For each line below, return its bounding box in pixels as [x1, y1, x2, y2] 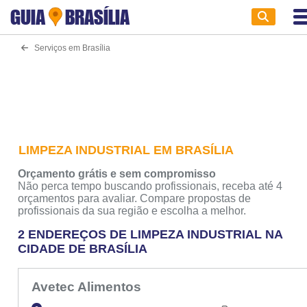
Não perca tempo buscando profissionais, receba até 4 [18, 180, 283, 192]
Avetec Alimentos [31, 279, 145, 295]
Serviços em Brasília [27, 43, 110, 52]
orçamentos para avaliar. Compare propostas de [18, 193, 251, 204]
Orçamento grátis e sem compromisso [18, 168, 217, 180]
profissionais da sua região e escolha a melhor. [18, 205, 247, 217]
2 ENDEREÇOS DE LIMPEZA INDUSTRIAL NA [18, 228, 283, 241]
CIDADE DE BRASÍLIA [18, 242, 148, 256]
